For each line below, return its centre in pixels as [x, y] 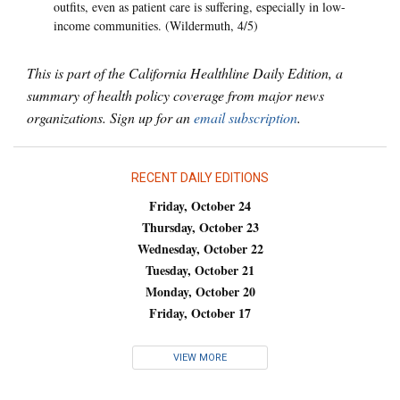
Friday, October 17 [200, 312]
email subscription [246, 118]
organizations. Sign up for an [110, 118]
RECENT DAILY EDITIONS [200, 178]
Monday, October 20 [200, 291]
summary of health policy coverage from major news [175, 96]
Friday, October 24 [200, 205]
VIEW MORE [200, 357]
